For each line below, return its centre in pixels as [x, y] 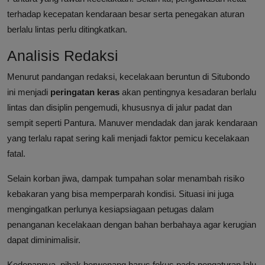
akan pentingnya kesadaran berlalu [188, 92]
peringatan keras [85, 92]
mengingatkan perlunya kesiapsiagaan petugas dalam [111, 209]
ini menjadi [29, 92]
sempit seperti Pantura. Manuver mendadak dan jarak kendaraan [132, 123]
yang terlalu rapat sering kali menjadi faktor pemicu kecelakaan [128, 138]
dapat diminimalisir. [44, 240]
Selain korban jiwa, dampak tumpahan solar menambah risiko [126, 179]
